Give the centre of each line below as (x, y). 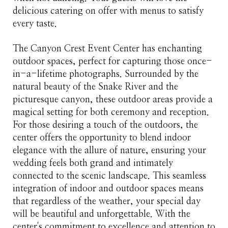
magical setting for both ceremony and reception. (111, 112)
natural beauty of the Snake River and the (95, 87)
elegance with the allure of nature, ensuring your (109, 150)
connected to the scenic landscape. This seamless (109, 176)
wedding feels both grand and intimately (93, 163)
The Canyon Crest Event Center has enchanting (107, 48)
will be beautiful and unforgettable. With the (102, 214)
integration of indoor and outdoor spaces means (108, 188)
